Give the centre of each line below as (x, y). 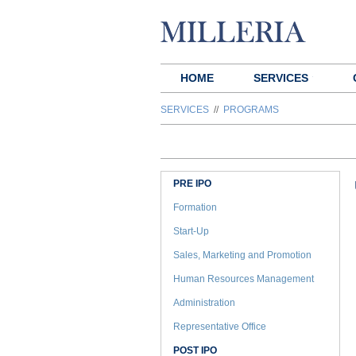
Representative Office (220, 327)
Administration (204, 303)
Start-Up (191, 231)
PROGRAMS (251, 110)
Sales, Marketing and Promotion (242, 255)
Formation (195, 207)
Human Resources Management (244, 279)
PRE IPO (192, 184)
